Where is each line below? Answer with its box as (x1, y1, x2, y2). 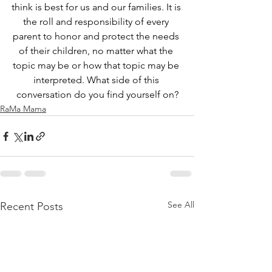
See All (168, 199, 194, 211)
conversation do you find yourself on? (16, 89, 178, 101)
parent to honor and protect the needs (13, 30, 182, 42)
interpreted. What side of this (33, 74, 161, 86)
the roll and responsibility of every (23, 16, 171, 28)
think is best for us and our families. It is (11, 1, 183, 13)
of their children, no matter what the (19, 45, 175, 57)
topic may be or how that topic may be (13, 59, 182, 72)
